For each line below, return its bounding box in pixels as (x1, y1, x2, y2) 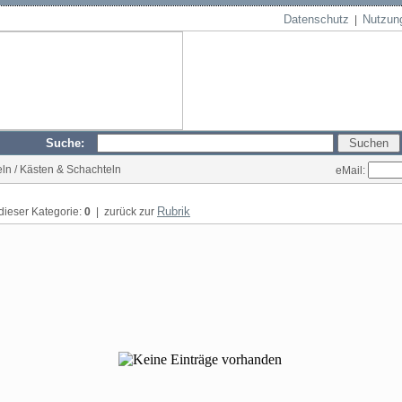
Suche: (46, 136, 95, 150)
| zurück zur (91, 205, 157, 218)
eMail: (336, 163, 368, 177)
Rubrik (157, 205, 190, 218)
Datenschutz (284, 13, 349, 26)
